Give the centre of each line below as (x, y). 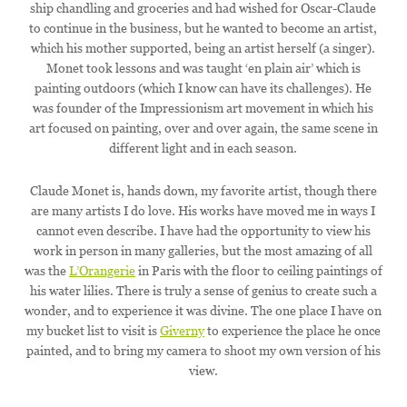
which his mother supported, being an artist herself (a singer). (203, 49)
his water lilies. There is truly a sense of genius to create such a (203, 291)
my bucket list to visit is (93, 331)
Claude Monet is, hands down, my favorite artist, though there (203, 191)
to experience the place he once (292, 331)
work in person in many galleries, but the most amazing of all (203, 251)
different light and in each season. (203, 149)
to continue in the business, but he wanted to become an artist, (203, 29)
